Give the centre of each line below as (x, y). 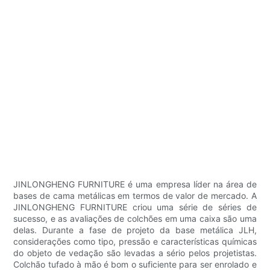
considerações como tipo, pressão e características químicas (135, 242)
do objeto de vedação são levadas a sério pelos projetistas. (135, 253)
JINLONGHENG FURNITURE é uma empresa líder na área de (135, 184)
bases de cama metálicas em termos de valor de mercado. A (135, 196)
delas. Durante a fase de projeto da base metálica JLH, (135, 230)
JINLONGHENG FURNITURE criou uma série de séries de (135, 207)
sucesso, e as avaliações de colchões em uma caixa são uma (135, 219)
